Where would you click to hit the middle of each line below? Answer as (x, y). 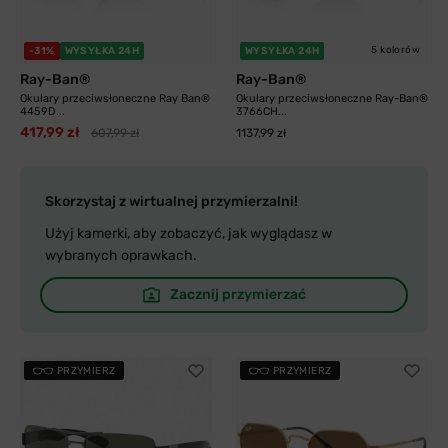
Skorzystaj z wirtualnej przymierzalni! (171, 201)
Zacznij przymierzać (237, 294)
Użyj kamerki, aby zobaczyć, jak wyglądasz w (188, 233)
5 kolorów (395, 50)
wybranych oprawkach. (121, 255)
